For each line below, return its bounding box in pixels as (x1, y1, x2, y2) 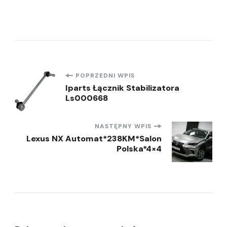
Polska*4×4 (117, 143, 162, 155)
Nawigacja (14, 70, 116, 96)
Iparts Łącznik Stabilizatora (65, 83, 179, 94)
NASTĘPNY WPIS (95, 122, 152, 131)
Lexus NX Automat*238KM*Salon (26, 133, 162, 144)
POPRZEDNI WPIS (75, 71, 135, 80)
